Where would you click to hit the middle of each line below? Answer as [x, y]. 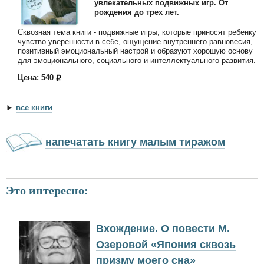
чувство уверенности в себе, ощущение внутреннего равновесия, [135, 41]
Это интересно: [47, 190]
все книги [34, 107]
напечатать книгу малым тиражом [135, 142]
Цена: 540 [37, 77]
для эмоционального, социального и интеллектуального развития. [137, 60]
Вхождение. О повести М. [163, 228]
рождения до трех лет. [137, 12]
